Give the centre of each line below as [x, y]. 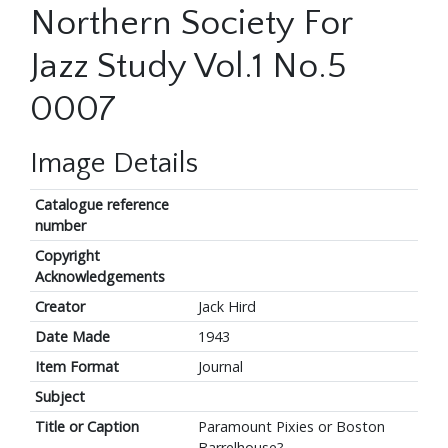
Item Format [76, 367]
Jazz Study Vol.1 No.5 [188, 66]
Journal [220, 367]
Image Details [114, 164]
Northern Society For [191, 23]
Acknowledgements [99, 277]
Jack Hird [226, 307]
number [60, 226]
